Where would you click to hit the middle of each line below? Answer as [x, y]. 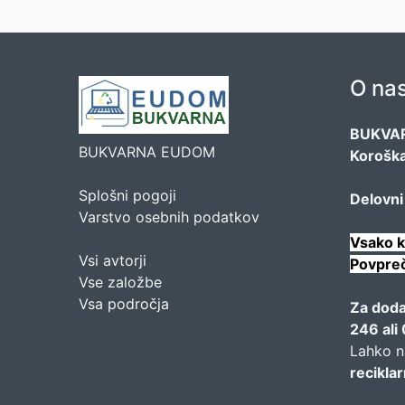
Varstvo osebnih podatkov [169, 217]
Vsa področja [124, 304]
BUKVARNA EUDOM [147, 152]
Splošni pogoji [127, 195]
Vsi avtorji [113, 260]
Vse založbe [120, 282]
